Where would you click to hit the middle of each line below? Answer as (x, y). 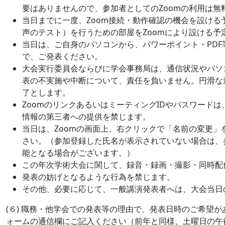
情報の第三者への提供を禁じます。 (86, 116)
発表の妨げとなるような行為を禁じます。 (98, 177)
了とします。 (46, 92)
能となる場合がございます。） (78, 152)
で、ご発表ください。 (62, 56)
